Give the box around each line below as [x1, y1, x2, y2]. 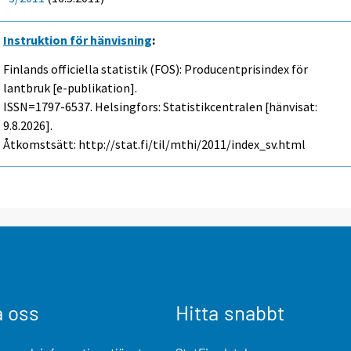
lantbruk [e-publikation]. [3, 79, 138, 96]
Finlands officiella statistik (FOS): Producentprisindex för [3, 60, 309, 77]
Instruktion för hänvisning [3, 31, 153, 48]
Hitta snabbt [175, 299, 284, 324]
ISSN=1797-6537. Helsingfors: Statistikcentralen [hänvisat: [3, 98, 318, 114]
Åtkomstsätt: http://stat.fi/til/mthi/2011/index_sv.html [3, 136, 306, 152]
